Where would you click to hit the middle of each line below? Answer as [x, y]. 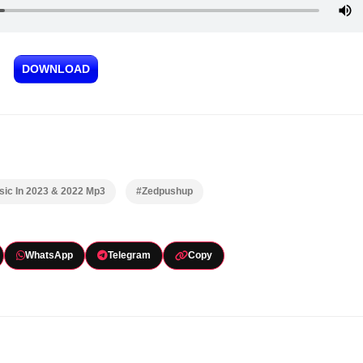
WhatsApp [49, 255]
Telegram [129, 255]
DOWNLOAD [56, 69]
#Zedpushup [164, 191]
